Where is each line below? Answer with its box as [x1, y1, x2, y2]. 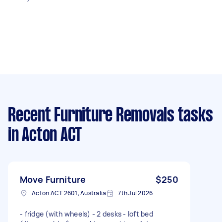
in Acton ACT [8, 126, 82, 145]
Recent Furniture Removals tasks [8, 107, 213, 125]
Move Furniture [20, 173, 86, 185]
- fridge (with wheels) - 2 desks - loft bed [20, 209, 153, 219]
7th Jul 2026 [118, 188, 153, 197]
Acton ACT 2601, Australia [32, 188, 107, 197]
